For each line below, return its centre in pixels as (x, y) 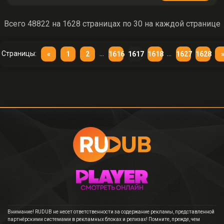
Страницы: (19, 53)
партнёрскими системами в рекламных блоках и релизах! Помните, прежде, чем (104, 219)
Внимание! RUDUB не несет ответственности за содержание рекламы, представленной (111, 212)
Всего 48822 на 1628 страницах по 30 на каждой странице (112, 24)
